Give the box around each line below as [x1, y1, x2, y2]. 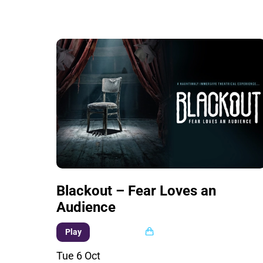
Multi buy [106, 226, 141, 236]
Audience [56, 198, 116, 215]
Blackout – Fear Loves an [56, 182, 217, 199]
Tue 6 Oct [56, 249, 101, 262]
